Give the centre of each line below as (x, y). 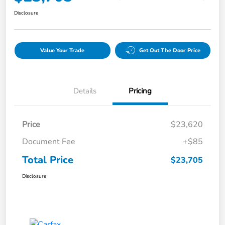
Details (85, 91)
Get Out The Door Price (170, 50)
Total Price (48, 160)
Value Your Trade (63, 50)
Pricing (140, 91)
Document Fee (49, 141)
